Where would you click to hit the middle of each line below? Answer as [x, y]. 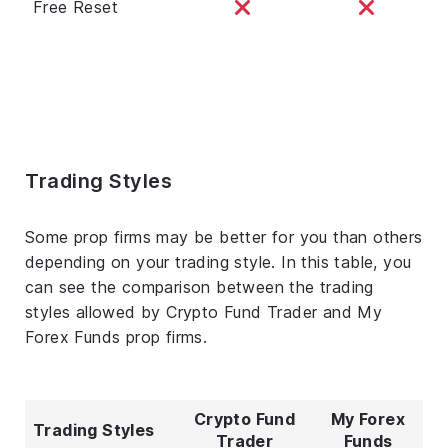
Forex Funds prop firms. [116, 336]
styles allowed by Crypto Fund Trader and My [204, 311]
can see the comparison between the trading [199, 286]
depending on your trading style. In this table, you [218, 261]
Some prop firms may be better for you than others [224, 236]
